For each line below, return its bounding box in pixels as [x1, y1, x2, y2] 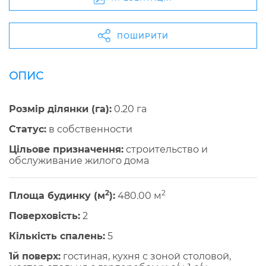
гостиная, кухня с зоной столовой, [61, 251, 231, 262]
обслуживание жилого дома [9, 155, 149, 167]
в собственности [46, 123, 132, 135]
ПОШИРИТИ [116, 31, 169, 40]
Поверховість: [9, 210, 80, 222]
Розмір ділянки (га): [9, 103, 112, 115]
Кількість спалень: [9, 230, 105, 242]
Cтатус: [9, 123, 46, 135]
